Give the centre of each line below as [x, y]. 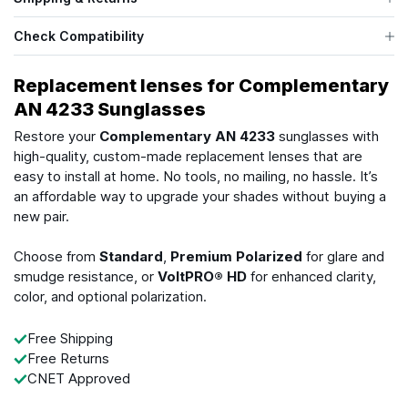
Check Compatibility [79, 36]
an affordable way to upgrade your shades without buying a [200, 197]
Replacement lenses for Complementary [201, 86]
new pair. [41, 217]
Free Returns [68, 359]
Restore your [56, 137]
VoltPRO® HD [202, 277]
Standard [131, 257]
